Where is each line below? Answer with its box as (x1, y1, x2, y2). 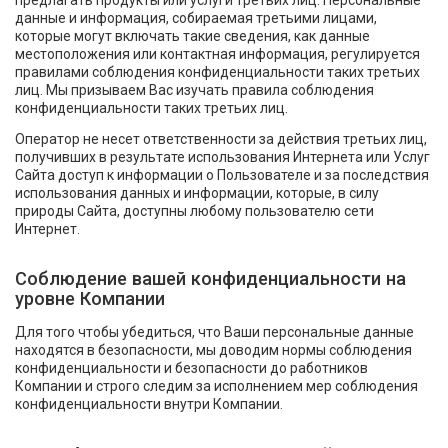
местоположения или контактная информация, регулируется (15, 46, 420, 63)
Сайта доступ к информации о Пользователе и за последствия (15, 166, 429, 183)
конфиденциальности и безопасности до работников (15, 359, 368, 376)
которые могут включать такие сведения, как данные (15, 28, 370, 45)
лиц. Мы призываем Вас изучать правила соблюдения (15, 82, 374, 99)
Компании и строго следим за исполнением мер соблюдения (15, 377, 418, 394)
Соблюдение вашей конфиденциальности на (15, 267, 406, 289)
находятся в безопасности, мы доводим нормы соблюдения (15, 341, 412, 358)
